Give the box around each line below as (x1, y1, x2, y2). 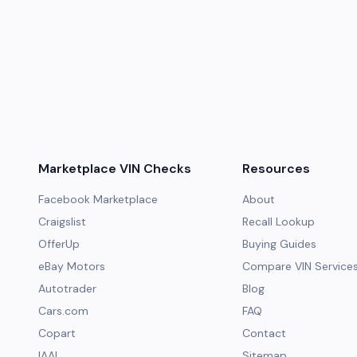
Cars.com (38, 304, 88, 318)
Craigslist (38, 214, 86, 229)
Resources (242, 160, 310, 177)
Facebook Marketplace (38, 192, 158, 206)
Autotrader (38, 281, 96, 296)
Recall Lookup (242, 214, 315, 229)
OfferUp (38, 237, 80, 251)
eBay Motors (38, 259, 105, 273)
